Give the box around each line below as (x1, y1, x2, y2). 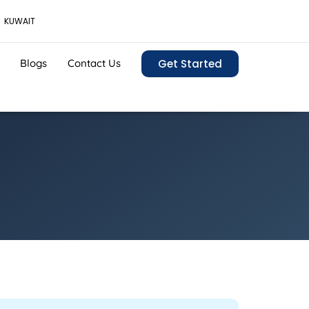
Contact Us (67, 56, 121, 70)
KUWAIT (4, 15, 35, 27)
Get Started (158, 57, 222, 71)
